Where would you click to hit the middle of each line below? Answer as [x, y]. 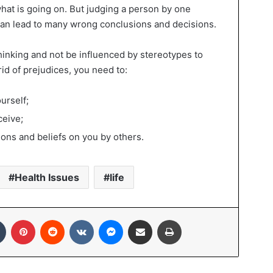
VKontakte [113, 219]
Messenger [144, 219]
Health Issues [47, 177]
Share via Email [161, 219]
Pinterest [52, 219]
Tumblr [18, 219]
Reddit [76, 219]
